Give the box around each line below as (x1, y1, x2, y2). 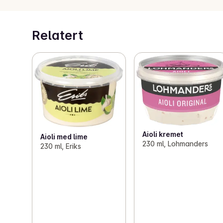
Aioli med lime (40, 132, 88, 141)
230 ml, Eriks (40, 142, 81, 151)
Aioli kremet (142, 130, 184, 139)
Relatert (32, 28, 83, 43)
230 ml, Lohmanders (142, 139, 209, 148)
